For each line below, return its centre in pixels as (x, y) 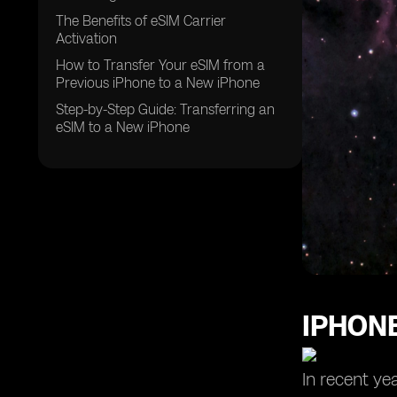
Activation (86, 39)
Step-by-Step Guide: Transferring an (165, 109)
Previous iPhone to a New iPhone (158, 83)
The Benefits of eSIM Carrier (141, 21)
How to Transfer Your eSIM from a (160, 65)
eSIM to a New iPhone (123, 127)
